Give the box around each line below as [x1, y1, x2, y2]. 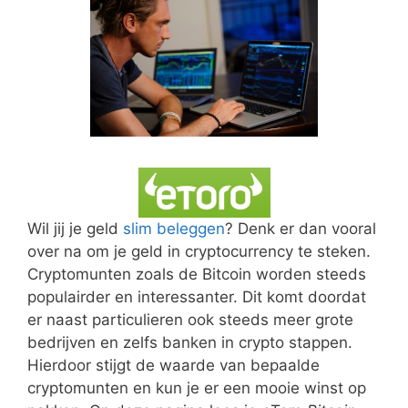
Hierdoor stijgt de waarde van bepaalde [27, 356, 320, 374]
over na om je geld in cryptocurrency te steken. [27, 242, 371, 260]
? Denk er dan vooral [225, 219, 376, 238]
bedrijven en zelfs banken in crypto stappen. [27, 333, 352, 352]
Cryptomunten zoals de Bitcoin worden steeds [27, 265, 366, 283]
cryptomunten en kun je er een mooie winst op [27, 379, 366, 397]
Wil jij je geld [27, 219, 123, 238]
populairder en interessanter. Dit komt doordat [27, 288, 366, 306]
